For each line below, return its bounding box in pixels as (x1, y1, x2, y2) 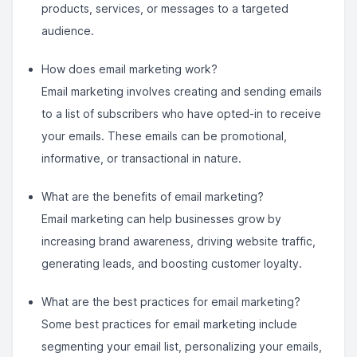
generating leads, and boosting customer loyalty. (41, 257, 302, 270)
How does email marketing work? (41, 62, 218, 76)
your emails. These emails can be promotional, (41, 129, 287, 143)
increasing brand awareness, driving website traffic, (41, 234, 316, 248)
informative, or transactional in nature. (41, 151, 241, 165)
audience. (41, 24, 94, 37)
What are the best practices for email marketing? (41, 295, 300, 308)
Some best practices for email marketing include (41, 317, 297, 331)
